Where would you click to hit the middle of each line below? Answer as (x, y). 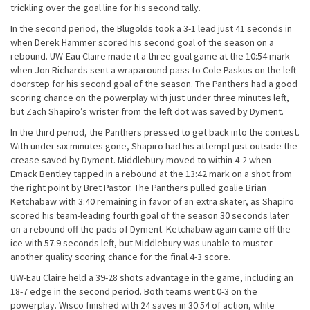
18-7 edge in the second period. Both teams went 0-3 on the (134, 291)
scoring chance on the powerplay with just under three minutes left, (150, 98)
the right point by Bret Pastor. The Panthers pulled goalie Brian (138, 188)
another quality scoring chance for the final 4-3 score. (120, 257)
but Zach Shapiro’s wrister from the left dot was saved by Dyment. (147, 111)
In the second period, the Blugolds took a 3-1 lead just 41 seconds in (151, 28)
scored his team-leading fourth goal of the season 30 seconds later (150, 215)
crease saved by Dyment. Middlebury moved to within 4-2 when (141, 160)
